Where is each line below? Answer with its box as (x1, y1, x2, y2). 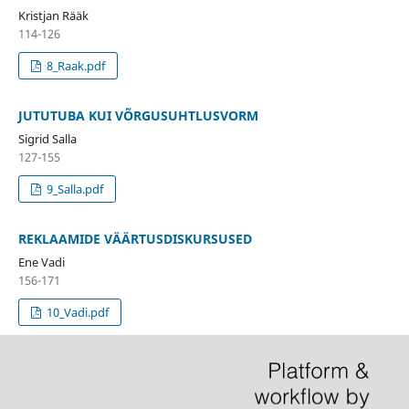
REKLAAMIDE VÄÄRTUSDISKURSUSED (17, 229, 252, 247)
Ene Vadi (17, 253, 65, 270)
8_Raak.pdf (44, 57, 106, 74)
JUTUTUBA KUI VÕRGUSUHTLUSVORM (17, 106, 258, 124)
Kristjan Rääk (17, 6, 89, 24)
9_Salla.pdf (44, 180, 104, 197)
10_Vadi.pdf (44, 303, 110, 320)
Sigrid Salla (17, 130, 77, 147)
